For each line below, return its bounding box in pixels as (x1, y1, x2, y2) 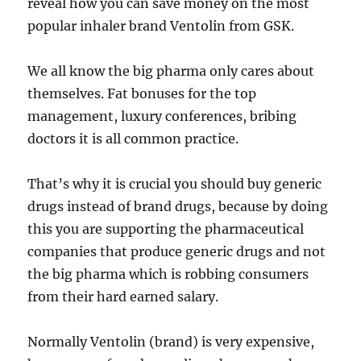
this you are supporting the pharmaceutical (27, 221, 305, 237)
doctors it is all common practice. (27, 131, 239, 147)
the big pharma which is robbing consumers (27, 266, 309, 282)
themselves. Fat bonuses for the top (27, 85, 257, 102)
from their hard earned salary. (27, 288, 219, 305)
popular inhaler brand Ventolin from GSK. (27, 18, 295, 34)
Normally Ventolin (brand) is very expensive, (27, 334, 315, 350)
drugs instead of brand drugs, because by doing (27, 198, 329, 214)
